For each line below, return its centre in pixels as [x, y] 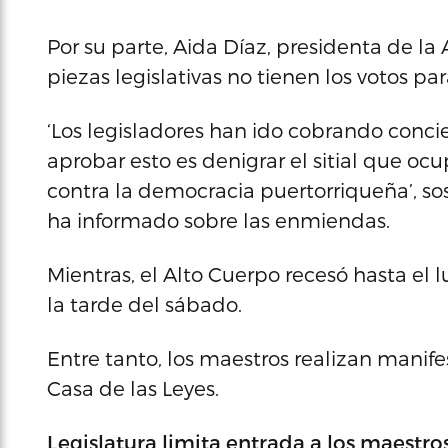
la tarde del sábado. [144, 304]
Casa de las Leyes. [133, 388]
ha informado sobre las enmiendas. [218, 220]
